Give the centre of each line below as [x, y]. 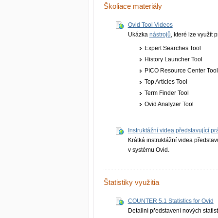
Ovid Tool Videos [150, 25]
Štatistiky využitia [131, 182]
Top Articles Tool [166, 82]
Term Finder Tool [167, 93]
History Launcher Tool [174, 59]
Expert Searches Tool [173, 48]
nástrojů [160, 34]
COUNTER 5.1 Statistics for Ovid [171, 201]
